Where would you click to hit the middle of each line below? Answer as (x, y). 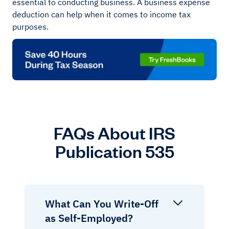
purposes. (30, 27)
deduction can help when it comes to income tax (101, 15)
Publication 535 (114, 151)
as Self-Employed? (89, 218)
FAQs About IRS (114, 132)
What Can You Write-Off (102, 203)
